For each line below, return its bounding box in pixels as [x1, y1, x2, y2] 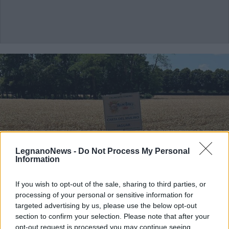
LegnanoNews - [15, 146, 78, 155]
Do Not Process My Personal [78, 146, 190, 155]
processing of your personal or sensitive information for [15, 190, 193, 199]
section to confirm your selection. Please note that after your [15, 212, 210, 220]
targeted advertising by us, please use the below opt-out [15, 201, 197, 210]
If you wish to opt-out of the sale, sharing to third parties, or [15, 179, 206, 188]
